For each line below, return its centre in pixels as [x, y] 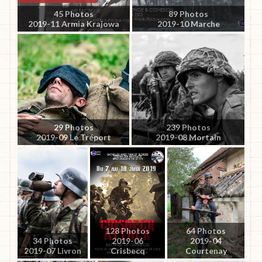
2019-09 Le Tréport [73, 137]
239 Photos [188, 127]
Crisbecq [127, 250]
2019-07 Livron [53, 250]
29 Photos [73, 127]
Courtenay [206, 250]
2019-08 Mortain [188, 137]
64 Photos [206, 230]
